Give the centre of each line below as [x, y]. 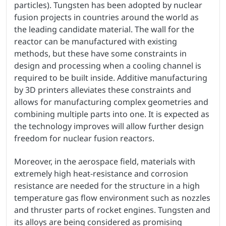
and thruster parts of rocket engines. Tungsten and [112, 210]
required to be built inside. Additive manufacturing [111, 78]
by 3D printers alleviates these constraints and [103, 90]
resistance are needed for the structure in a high [107, 186]
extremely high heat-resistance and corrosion [101, 174]
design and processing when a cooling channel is [108, 66]
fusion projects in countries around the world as [106, 17]
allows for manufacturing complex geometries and [111, 102]
